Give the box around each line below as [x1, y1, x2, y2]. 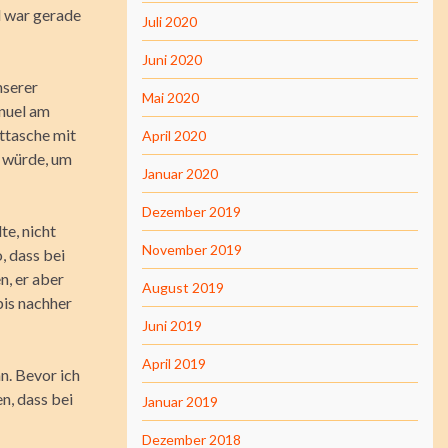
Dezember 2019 [142, 203, 241, 220]
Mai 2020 [142, 89, 199, 106]
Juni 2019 [142, 317, 202, 334]
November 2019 [142, 241, 242, 258]
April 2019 [142, 355, 206, 372]
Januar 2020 [142, 165, 218, 182]
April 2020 [142, 127, 206, 144]
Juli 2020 [142, 13, 197, 30]
